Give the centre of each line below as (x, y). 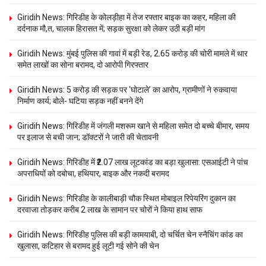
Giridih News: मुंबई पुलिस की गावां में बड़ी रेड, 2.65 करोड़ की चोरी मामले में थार (132, 53)
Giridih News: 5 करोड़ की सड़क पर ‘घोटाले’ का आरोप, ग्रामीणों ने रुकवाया (127, 89)
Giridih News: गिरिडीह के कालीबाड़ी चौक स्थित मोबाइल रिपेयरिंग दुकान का (126, 198)
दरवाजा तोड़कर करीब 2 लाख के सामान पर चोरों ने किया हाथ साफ (110, 209)
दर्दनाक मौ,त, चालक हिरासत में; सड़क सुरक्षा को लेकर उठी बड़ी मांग (111, 28)
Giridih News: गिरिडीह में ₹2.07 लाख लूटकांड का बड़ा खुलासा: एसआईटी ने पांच (133, 162)
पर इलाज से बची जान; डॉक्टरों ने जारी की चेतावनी (88, 137)
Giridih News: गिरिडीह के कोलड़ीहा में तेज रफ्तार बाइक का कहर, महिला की (126, 17)
